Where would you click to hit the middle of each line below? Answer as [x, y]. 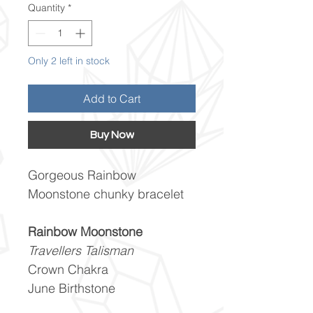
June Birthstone [72, 288]
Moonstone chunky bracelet [106, 194]
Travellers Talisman [81, 250]
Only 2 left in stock [69, 60]
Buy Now [112, 134]
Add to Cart [112, 98]
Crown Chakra [68, 269]
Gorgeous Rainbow [82, 175]
